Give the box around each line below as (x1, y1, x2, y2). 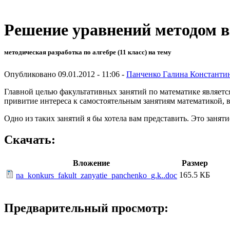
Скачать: (4, 133, 55, 147)
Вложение (73, 159, 110, 168)
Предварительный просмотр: (4, 201, 168, 215)
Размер (181, 159, 208, 168)
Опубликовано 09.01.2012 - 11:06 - (4, 69, 126, 79)
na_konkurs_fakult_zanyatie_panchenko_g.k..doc (16, 171, 177, 180)
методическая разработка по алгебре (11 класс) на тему (4, 48, 171, 56)
